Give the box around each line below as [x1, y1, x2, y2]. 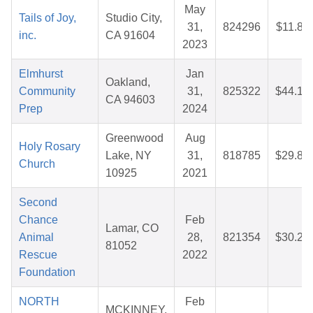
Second [19, 196, 57, 209]
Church [19, 158, 55, 170]
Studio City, [105, 12, 162, 24]
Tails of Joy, [19, 12, 76, 24]
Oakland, [105, 76, 150, 89]
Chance [19, 214, 58, 226]
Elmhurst [19, 68, 63, 80]
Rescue [19, 249, 57, 261]
